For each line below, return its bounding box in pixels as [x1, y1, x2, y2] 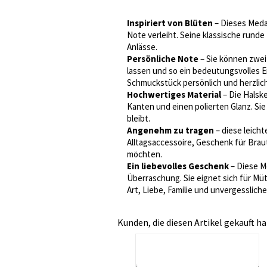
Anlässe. [127, 41, 157, 52]
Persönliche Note [127, 53, 198, 64]
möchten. [127, 148, 162, 160]
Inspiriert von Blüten [127, 17, 213, 29]
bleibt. [127, 113, 150, 124]
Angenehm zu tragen [127, 125, 214, 136]
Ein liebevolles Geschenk [127, 160, 229, 172]
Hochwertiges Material [127, 89, 221, 100]
